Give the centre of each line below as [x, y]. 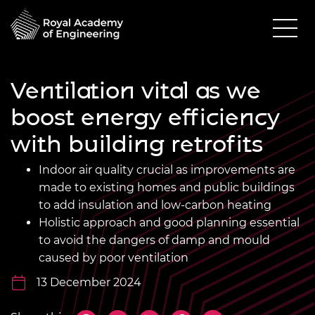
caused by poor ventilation [114, 257]
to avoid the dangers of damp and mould [154, 240]
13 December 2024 [89, 282]
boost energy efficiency [145, 117]
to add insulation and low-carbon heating [155, 205]
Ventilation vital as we [136, 90]
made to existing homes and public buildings [167, 187]
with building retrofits [137, 143]
